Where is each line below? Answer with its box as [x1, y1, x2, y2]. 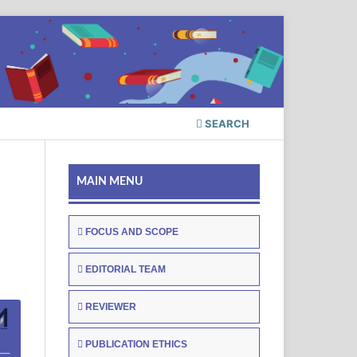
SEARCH [202, 117, 249, 131]
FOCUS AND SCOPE [85, 226, 178, 238]
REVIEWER [85, 301, 136, 313]
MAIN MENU [76, 176, 143, 188]
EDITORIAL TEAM [85, 264, 166, 276]
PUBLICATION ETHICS [85, 339, 187, 351]
